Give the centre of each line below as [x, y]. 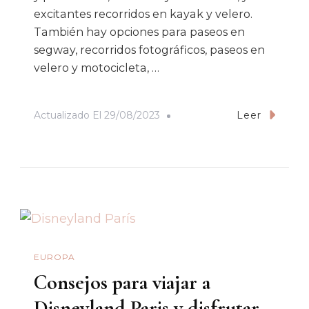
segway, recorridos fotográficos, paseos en [149, 50]
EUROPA [54, 257]
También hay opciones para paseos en [139, 32]
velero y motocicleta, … [97, 68]
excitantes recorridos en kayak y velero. [143, 14]
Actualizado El [69, 115]
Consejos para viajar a [122, 282]
